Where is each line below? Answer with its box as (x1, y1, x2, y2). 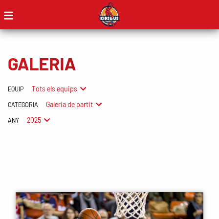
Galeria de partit (46, 100, 93, 109)
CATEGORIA (8, 100, 38, 109)
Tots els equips (32, 84, 77, 93)
